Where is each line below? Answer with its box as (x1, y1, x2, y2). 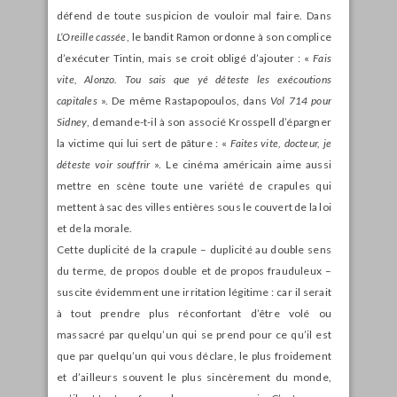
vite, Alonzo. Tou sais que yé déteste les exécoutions (57, 72, 331, 86)
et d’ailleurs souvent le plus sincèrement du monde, (57, 370, 331, 384)
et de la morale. (57, 221, 133, 235)
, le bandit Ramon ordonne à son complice (126, 29, 332, 43)
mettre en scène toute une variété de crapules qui (57, 178, 331, 192)
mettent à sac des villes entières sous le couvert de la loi (57, 199, 331, 214)
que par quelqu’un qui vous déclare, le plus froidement (57, 348, 331, 362)
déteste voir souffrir (57, 157, 151, 171)
